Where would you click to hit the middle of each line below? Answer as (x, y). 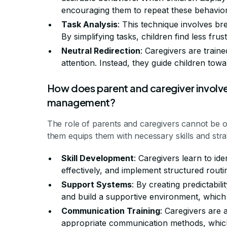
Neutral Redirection (101, 51)
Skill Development (97, 158)
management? (81, 102)
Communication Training (110, 211)
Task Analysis (89, 24)
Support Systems (96, 184)
